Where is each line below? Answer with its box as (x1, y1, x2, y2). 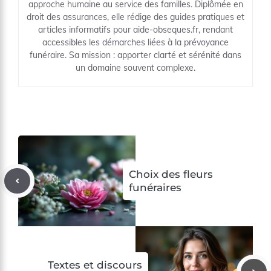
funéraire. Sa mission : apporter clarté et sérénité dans (30, 50, 241, 60)
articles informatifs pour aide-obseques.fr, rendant (38, 24, 233, 35)
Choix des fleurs (129, 168, 213, 180)
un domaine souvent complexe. (76, 62, 195, 73)
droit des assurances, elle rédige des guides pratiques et (27, 11, 244, 22)
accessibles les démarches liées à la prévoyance (42, 37, 229, 48)
